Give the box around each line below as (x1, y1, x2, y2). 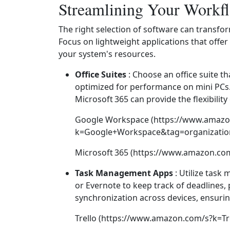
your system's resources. (59, 48, 156, 60)
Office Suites (75, 69, 126, 80)
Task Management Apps (75, 167, 173, 179)
